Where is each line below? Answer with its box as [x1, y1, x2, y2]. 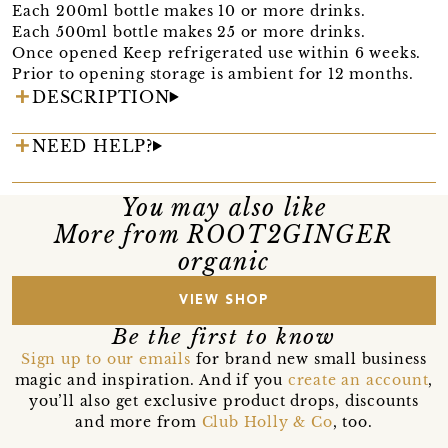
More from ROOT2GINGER [54, 220, 394, 249]
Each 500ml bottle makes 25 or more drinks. [12, 22, 366, 41]
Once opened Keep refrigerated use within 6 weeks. [12, 43, 422, 62]
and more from [75, 412, 202, 431]
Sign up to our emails [20, 349, 191, 368]
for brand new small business [190, 349, 427, 368]
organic [177, 247, 271, 276]
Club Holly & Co [201, 412, 333, 431]
